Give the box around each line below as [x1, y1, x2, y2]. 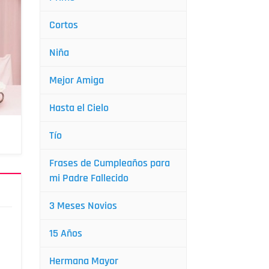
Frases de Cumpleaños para [49, 156, 170, 170]
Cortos [49, 18, 78, 32]
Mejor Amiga [49, 73, 104, 87]
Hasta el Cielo [49, 101, 109, 115]
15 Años [49, 226, 82, 240]
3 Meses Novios [49, 199, 117, 213]
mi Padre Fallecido [49, 171, 128, 185]
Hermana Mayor [49, 254, 118, 268]
